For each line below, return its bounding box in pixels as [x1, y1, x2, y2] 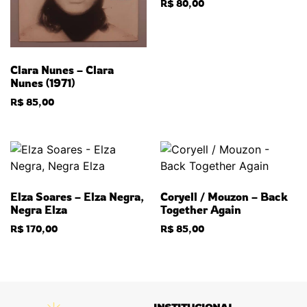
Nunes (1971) [10, 75, 75, 90]
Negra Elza [10, 202, 67, 217]
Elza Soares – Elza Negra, [10, 189, 144, 204]
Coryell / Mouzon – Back [160, 189, 288, 204]
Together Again [160, 202, 241, 217]
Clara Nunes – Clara [10, 62, 114, 77]
